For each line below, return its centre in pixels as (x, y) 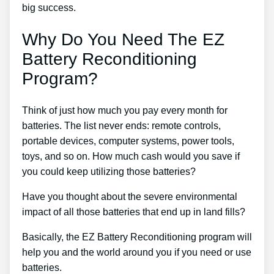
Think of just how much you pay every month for (125, 110)
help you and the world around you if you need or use (137, 252)
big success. (49, 8)
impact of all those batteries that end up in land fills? (134, 212)
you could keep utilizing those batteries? (109, 171)
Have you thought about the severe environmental (130, 196)
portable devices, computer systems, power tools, (128, 141)
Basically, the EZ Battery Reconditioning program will (137, 237)
